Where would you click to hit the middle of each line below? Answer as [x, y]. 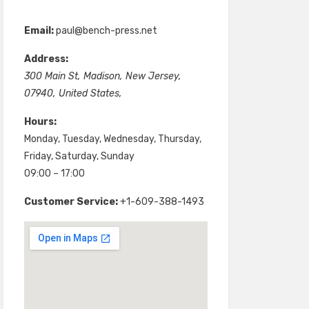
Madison [101, 77]
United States [89, 94]
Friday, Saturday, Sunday [79, 157]
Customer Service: [71, 202]
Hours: [40, 122]
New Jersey [152, 77]
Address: [46, 59]
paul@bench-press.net [106, 31]
